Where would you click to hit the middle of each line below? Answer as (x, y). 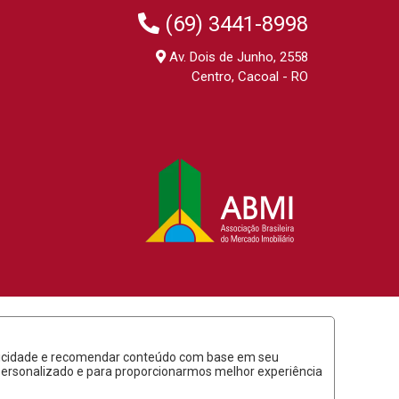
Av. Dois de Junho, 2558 (237, 57)
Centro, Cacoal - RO (250, 76)
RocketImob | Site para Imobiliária (155, 377)
